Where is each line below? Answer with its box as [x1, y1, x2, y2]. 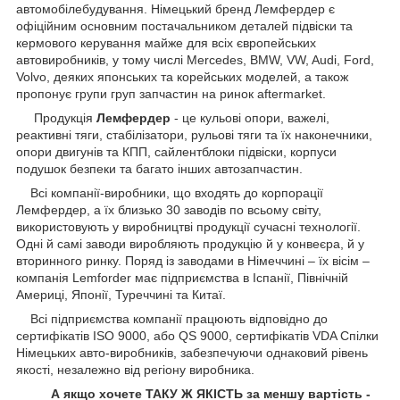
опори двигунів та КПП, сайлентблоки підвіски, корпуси [16, 144, 337, 159]
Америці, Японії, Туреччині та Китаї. [16, 287, 226, 302]
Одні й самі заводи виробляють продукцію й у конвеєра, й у [16, 236, 364, 251]
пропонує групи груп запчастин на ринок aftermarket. [16, 86, 326, 101]
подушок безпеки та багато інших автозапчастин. [16, 161, 303, 176]
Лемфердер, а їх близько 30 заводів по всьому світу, [16, 202, 321, 217]
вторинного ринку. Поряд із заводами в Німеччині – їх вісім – [16, 253, 370, 268]
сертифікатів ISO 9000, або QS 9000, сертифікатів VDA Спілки [16, 328, 379, 343]
